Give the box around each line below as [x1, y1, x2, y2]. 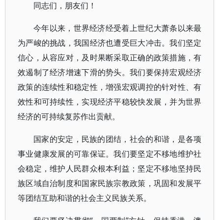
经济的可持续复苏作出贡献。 [18, 111, 120, 122]
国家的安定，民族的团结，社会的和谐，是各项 [33, 134, 202, 144]
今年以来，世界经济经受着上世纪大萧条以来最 [33, 23, 202, 33]
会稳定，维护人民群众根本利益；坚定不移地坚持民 [18, 163, 202, 174]
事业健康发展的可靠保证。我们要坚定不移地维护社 [18, 148, 202, 159]
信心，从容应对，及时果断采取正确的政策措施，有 [18, 52, 202, 63]
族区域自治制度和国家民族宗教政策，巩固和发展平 [18, 178, 202, 189]
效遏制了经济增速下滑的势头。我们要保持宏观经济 [18, 67, 202, 78]
